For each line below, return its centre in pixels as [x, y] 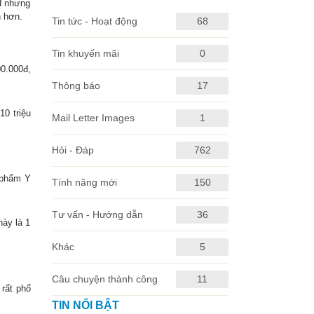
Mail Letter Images [93, 118]
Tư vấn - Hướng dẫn [97, 214]
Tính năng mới [84, 182]
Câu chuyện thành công [104, 279]
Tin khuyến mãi [85, 53]
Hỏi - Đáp [73, 150]
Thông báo [76, 86]
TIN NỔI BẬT [85, 305]
